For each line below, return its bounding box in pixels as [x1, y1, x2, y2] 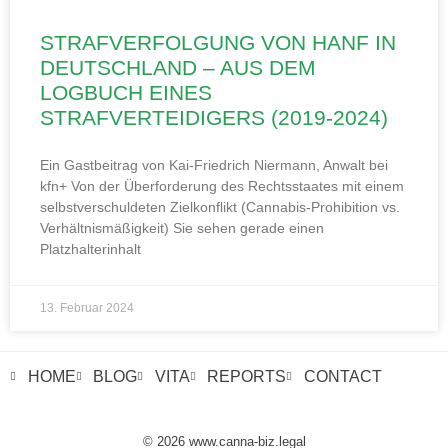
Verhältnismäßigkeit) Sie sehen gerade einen [40, 220, 324, 237]
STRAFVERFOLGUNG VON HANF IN [40, 31, 396, 55]
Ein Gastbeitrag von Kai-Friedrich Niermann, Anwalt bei [40, 157, 388, 174]
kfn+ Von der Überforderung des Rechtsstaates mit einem [40, 178, 404, 195]
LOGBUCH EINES [40, 81, 212, 105]
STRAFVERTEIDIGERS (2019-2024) [40, 106, 388, 130]
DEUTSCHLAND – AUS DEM [40, 56, 316, 80]
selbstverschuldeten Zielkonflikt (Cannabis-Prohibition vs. [40, 199, 400, 216]
